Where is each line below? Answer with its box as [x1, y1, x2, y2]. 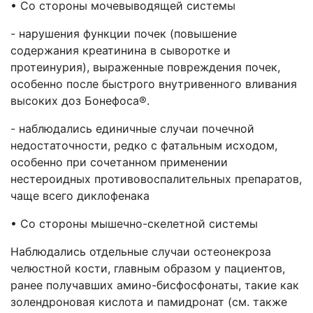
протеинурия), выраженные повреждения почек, [10, 60, 280, 74]
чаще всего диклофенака [10, 189, 150, 203]
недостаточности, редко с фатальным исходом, [10, 138, 277, 152]
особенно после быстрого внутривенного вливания [10, 77, 297, 91]
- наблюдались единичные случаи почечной [10, 122, 254, 136]
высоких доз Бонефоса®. [10, 94, 150, 108]
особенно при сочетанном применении [10, 155, 228, 169]
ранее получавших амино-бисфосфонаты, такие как [10, 278, 299, 292]
